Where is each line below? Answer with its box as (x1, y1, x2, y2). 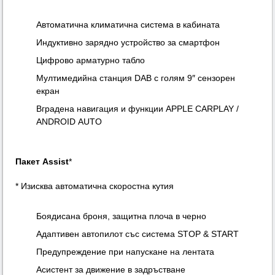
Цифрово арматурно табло (36, 55, 145, 66)
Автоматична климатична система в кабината (36, 20, 220, 30)
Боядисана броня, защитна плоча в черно (36, 211, 207, 222)
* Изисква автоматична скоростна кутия (15, 181, 174, 192)
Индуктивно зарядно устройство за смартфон (36, 37, 220, 48)
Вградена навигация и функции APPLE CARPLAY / (36, 104, 239, 114)
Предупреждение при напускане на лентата (36, 247, 215, 257)
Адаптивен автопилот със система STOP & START (36, 229, 239, 239)
